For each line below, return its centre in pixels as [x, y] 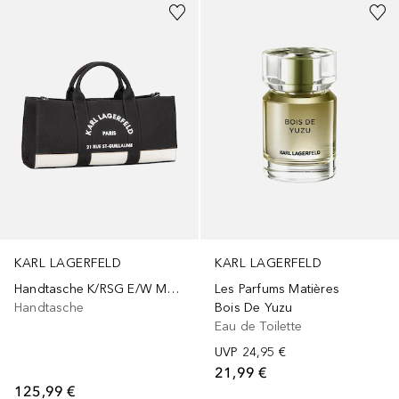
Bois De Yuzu [254, 307]
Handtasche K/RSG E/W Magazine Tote [173, 289]
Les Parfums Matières [277, 289]
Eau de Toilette [258, 326]
